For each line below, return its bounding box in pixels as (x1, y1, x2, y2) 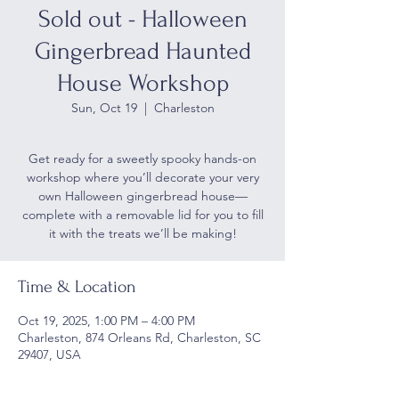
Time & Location (18, 276, 136, 297)
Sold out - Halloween (37, 4, 248, 33)
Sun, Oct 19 (70, 99, 137, 116)
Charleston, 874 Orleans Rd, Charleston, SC (18, 329, 261, 346)
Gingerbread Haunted (34, 37, 251, 65)
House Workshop (56, 69, 229, 97)
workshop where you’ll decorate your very (26, 168, 259, 185)
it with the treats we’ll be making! (48, 224, 237, 241)
